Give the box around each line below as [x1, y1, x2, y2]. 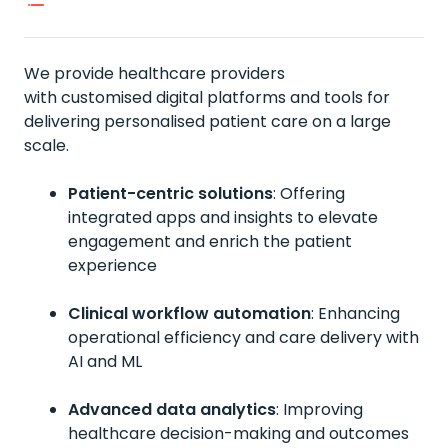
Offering [280, 182, 345, 205]
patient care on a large [205, 110, 391, 133]
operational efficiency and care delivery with [68, 326, 419, 349]
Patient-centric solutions [68, 182, 273, 205]
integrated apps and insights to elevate [68, 206, 378, 229]
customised [61, 86, 156, 109]
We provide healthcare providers [24, 62, 285, 85]
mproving [287, 398, 363, 421]
